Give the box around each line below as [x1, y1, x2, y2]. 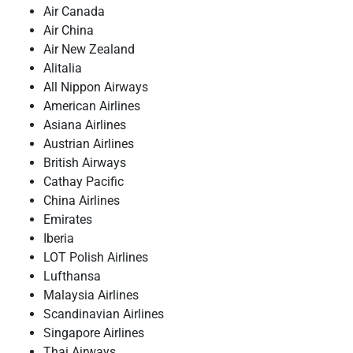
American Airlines [43, 98, 140, 113]
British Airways [43, 155, 126, 170]
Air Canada [43, 4, 105, 19]
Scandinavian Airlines [43, 307, 164, 321]
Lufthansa [43, 269, 101, 284]
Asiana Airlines [43, 117, 126, 132]
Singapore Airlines [43, 325, 144, 340]
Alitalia [43, 61, 82, 76]
